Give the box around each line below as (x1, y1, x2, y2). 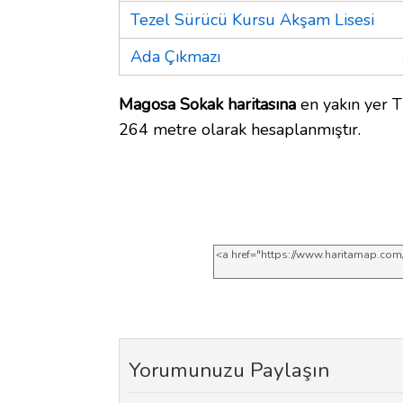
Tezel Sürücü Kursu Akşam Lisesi (130, 8, 374, 31)
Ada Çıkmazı (130, 45, 220, 67)
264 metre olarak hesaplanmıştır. (119, 118, 361, 140)
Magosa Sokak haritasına (119, 93, 296, 115)
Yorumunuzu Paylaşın (129, 355, 329, 384)
